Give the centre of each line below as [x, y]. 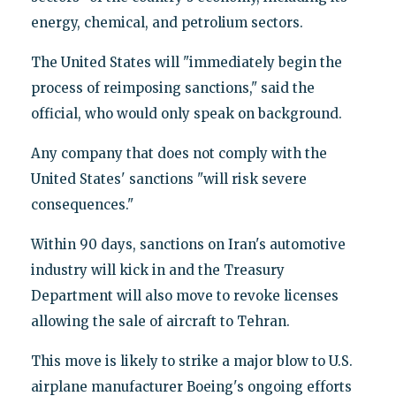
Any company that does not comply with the [179, 153]
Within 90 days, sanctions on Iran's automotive [188, 244]
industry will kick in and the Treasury [157, 270]
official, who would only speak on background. [186, 113]
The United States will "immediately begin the [186, 62]
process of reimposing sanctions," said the [172, 88]
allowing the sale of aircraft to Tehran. [160, 321]
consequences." [82, 204]
